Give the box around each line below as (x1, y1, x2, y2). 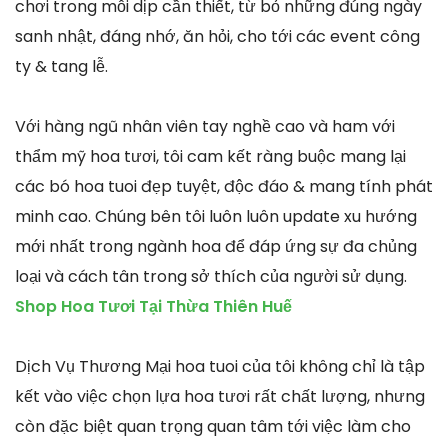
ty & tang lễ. (15, 54, 108, 78)
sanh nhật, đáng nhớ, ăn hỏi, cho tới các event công (15, 24, 420, 48)
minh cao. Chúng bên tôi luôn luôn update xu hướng (15, 204, 417, 228)
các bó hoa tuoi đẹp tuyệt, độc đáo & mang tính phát (15, 174, 433, 198)
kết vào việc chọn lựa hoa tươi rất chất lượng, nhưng (15, 384, 425, 408)
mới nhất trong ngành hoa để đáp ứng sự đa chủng (15, 234, 417, 258)
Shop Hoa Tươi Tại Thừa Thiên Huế (15, 294, 292, 318)
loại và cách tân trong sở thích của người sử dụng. (15, 264, 407, 288)
